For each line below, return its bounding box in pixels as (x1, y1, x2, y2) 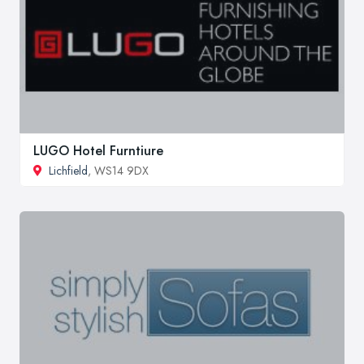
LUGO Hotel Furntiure (33, 141, 163, 160)
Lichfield (49, 162, 88, 179)
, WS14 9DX (88, 162, 149, 179)
